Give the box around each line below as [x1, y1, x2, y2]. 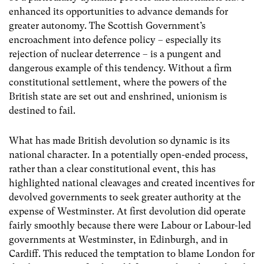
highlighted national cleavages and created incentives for [9, 177, 255, 189]
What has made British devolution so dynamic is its [9, 135, 230, 147]
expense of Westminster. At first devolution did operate [9, 206, 246, 217]
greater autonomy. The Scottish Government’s [9, 20, 206, 32]
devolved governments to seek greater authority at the [9, 192, 241, 203]
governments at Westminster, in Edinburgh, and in [9, 234, 228, 246]
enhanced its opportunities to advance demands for [9, 6, 228, 18]
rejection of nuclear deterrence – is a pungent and [9, 48, 221, 60]
